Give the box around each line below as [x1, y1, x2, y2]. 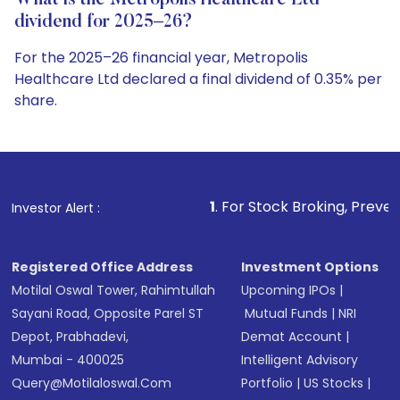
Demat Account [241, 328, 343, 346]
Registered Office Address [12, 258, 194, 276]
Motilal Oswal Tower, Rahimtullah [12, 281, 216, 299]
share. [14, 90, 57, 111]
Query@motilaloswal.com [12, 374, 172, 392]
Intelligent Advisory [241, 351, 359, 369]
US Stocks [304, 374, 364, 392]
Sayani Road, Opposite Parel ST [12, 304, 204, 322]
